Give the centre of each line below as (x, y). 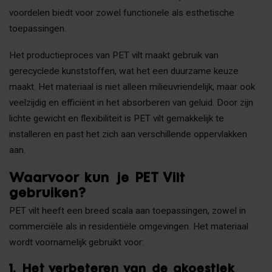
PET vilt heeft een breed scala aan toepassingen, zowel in (127, 210)
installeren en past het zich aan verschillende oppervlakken (128, 134)
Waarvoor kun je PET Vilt (97, 177)
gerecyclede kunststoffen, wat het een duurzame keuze (124, 71)
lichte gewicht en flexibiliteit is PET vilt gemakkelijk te (117, 119)
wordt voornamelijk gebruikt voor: (76, 242)
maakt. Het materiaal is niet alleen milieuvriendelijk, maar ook (132, 87)
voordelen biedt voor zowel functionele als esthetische (122, 13)
